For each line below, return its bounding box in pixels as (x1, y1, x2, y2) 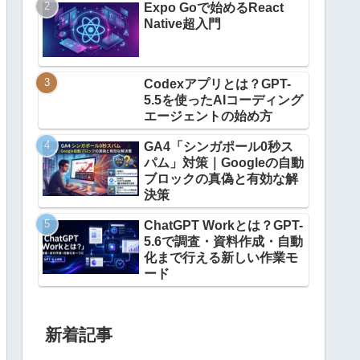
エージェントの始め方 (144, 108, 272, 123)
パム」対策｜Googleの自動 (144, 155, 304, 170)
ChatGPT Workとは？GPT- (144, 218, 303, 232)
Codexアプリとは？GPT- (144, 76, 291, 91)
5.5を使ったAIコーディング (144, 92, 303, 107)
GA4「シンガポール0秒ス (144, 139, 293, 153)
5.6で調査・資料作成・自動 (144, 234, 303, 248)
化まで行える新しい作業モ (144, 250, 298, 264)
